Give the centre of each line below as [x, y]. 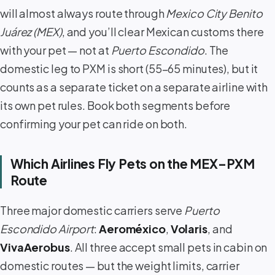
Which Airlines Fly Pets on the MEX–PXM [133, 163]
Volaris [189, 229]
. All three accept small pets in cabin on [168, 247]
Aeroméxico [132, 229]
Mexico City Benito [214, 13]
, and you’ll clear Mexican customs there [163, 31]
